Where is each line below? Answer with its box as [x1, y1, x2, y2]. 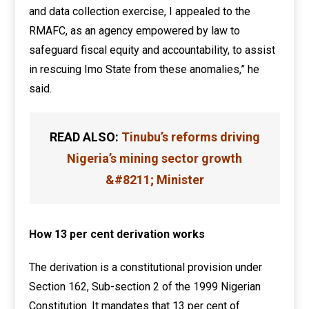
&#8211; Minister [105, 172, 204, 187]
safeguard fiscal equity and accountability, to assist [29, 43, 276, 57]
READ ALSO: [49, 130, 119, 144]
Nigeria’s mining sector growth [67, 151, 242, 166]
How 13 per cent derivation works [29, 228, 206, 241]
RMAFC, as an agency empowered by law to [29, 24, 241, 37]
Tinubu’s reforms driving [121, 130, 260, 144]
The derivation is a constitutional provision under [29, 261, 263, 274]
